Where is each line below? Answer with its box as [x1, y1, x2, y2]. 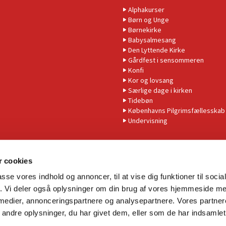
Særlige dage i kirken [128, 86, 192, 95]
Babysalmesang [128, 35, 176, 45]
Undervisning [128, 116, 167, 126]
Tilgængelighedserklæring [70, 200, 150, 209]
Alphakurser [128, 5, 164, 15]
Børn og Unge [128, 15, 169, 25]
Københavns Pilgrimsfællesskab [128, 106, 225, 116]
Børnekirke [128, 25, 161, 35]
